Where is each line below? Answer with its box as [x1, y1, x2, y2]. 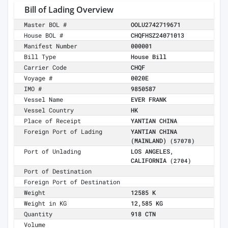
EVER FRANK [131, 95, 166, 104]
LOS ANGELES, [131, 147, 174, 156]
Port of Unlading [24, 147, 81, 156]
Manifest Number [24, 42, 78, 50]
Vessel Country [24, 106, 74, 115]
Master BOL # [24, 20, 67, 29]
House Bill [131, 52, 166, 61]
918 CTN [131, 210, 156, 218]
